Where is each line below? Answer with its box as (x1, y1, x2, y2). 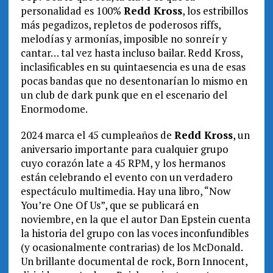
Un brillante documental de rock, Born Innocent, (20, 253, 247, 268)
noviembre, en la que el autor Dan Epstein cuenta (20, 211, 250, 226)
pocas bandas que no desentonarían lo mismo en (20, 73, 247, 88)
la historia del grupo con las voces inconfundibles (20, 225, 249, 240)
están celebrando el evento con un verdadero (20, 169, 233, 184)
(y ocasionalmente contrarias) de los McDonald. (20, 239, 243, 254)
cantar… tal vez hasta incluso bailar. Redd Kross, (20, 45, 243, 60)
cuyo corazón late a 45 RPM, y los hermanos (20, 155, 225, 170)
